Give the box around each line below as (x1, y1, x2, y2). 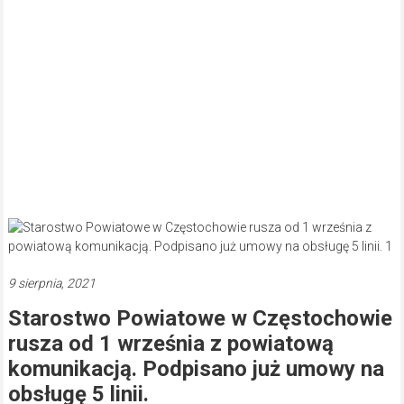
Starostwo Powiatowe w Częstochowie (7, 306, 392, 332)
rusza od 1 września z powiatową (7, 331, 334, 357)
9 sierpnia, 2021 (7, 276, 96, 291)
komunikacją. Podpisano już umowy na (7, 356, 384, 382)
